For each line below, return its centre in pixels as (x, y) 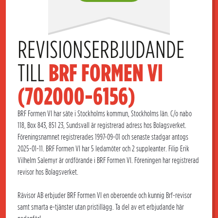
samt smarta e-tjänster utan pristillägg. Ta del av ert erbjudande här (101, 207)
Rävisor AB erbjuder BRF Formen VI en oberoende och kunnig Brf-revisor (105, 195)
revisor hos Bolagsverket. (48, 172)
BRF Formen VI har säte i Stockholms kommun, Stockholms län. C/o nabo (105, 114)
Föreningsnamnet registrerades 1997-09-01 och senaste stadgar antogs (103, 137)
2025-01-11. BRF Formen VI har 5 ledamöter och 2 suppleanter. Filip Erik (103, 149)
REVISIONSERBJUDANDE (101, 50)
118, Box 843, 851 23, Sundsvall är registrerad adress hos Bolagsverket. (102, 125)
